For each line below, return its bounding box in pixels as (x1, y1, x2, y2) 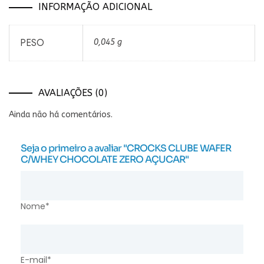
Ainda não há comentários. (9, 109, 113, 120)
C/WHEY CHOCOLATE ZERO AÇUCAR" (21, 153, 189, 166)
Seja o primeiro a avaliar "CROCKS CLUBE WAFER (21, 141, 231, 154)
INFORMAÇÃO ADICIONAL (38, 1, 152, 12)
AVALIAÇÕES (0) (38, 87, 107, 98)
